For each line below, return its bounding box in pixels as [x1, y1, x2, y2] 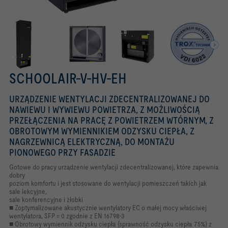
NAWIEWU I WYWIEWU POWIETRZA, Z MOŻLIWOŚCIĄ [9, 104, 200, 115]
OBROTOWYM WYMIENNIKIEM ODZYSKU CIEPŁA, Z [9, 126, 194, 136]
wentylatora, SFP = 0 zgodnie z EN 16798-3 [9, 212, 125, 220]
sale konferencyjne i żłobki [9, 195, 83, 204]
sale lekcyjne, [9, 187, 47, 195]
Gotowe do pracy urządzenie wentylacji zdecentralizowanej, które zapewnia [9, 163, 219, 171]
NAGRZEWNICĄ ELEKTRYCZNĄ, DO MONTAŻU [9, 136, 175, 147]
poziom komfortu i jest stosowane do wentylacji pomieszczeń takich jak [9, 179, 207, 187]
